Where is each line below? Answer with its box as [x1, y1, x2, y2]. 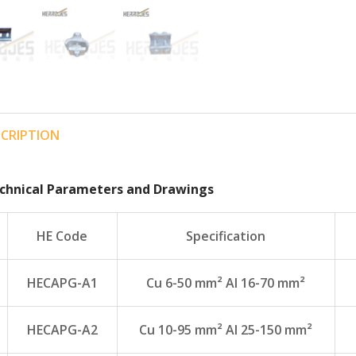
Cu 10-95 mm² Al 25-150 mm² [139, 321, 312, 339]
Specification [186, 227, 265, 246]
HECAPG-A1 [26, 274, 98, 292]
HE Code [37, 227, 87, 246]
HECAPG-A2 [26, 321, 98, 339]
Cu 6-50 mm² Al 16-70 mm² [146, 274, 305, 292]
